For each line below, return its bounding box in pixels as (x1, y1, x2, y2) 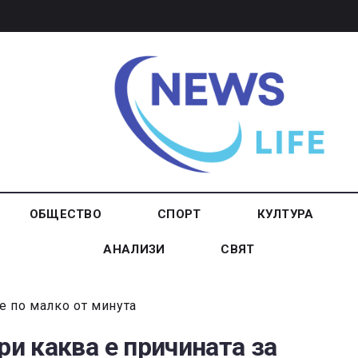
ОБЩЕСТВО (29, 207, 102, 222)
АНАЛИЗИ (103, 242, 165, 257)
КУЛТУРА (257, 207, 314, 222)
